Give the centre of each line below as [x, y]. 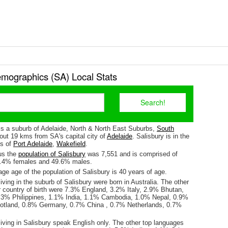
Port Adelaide [33, 144]
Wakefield [71, 144]
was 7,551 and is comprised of [132, 154]
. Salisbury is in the [161, 136]
